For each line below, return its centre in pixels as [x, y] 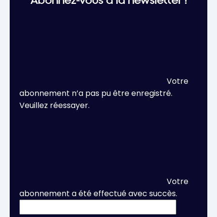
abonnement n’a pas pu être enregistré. [96, 93]
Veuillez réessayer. [54, 106]
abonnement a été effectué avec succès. [98, 194]
